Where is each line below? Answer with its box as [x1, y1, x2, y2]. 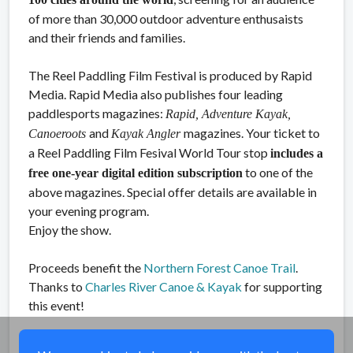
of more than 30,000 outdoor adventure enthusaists [28, 10, 303, 26]
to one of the [243, 165, 313, 180]
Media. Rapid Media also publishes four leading [28, 87, 283, 102]
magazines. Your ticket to [184, 125, 320, 140]
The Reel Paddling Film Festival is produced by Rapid [28, 68, 312, 83]
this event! [28, 298, 84, 314]
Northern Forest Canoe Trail [143, 260, 295, 276]
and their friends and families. [28, 29, 185, 45]
